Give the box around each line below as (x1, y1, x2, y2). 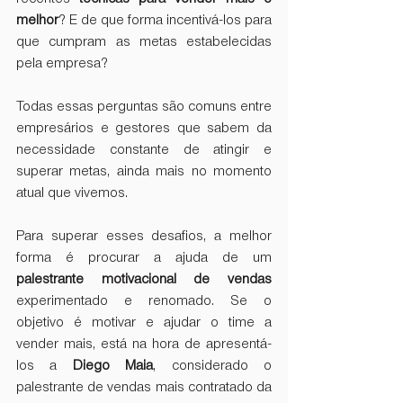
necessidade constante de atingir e (16, 143, 272, 158)
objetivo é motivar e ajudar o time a (16, 316, 272, 331)
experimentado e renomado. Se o (16, 294, 272, 309)
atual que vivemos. (16, 186, 128, 201)
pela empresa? (16, 57, 112, 72)
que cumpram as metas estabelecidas (16, 35, 272, 50)
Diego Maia (72, 359, 154, 374)
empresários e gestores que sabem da (16, 121, 272, 137)
